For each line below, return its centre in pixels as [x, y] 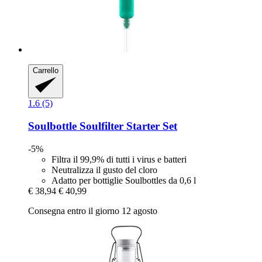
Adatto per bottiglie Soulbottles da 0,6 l [124, 180]
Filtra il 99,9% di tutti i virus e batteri [119, 159]
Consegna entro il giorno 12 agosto [93, 211]
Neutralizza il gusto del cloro [104, 170]
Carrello [46, 70]
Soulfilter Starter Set [127, 126]
